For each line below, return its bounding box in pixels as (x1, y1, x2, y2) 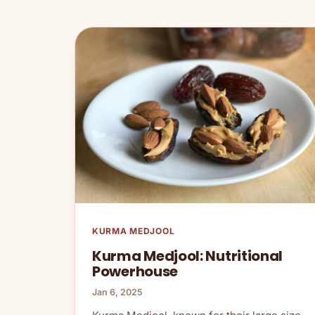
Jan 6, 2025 (92, 287, 143, 298)
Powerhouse (92, 262, 178, 282)
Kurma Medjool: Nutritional (92, 246, 283, 266)
